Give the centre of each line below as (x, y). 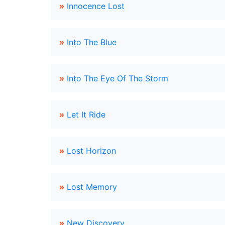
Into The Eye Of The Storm (118, 78)
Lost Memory (92, 187)
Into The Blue (92, 42)
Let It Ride (86, 115)
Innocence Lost (96, 6)
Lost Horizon (91, 151)
